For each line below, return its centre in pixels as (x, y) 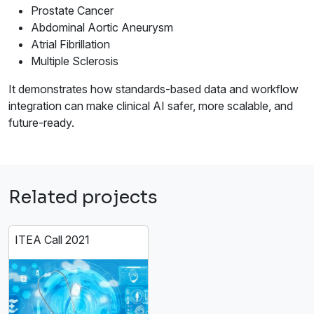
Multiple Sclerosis (75, 61)
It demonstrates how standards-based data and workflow (153, 89)
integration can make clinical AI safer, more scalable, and (151, 106)
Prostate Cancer (72, 11)
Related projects (83, 198)
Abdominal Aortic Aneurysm (102, 28)
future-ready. (41, 123)
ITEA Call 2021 (52, 240)
